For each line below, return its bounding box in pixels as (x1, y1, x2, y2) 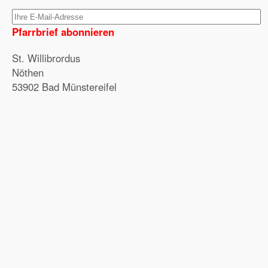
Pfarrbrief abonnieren (12, 25, 114, 39)
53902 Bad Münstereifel (12, 80, 117, 94)
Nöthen (12, 65, 44, 80)
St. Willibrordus (12, 51, 80, 65)
